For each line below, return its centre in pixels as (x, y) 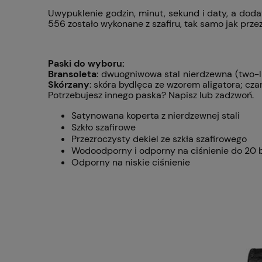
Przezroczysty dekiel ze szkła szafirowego (159, 139)
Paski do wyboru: (86, 64)
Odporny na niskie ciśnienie (131, 163)
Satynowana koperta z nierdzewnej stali (156, 116)
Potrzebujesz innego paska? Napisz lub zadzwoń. (151, 95)
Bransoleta (72, 74)
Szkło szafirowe (104, 127)
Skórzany (69, 85)
